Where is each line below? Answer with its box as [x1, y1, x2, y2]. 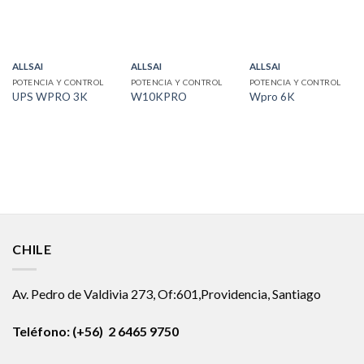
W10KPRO [130, 89, 187, 103]
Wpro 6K [249, 89, 295, 103]
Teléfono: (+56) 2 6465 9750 [12, 323, 179, 339]
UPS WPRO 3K [11, 89, 88, 103]
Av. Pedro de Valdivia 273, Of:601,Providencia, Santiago [12, 285, 321, 301]
